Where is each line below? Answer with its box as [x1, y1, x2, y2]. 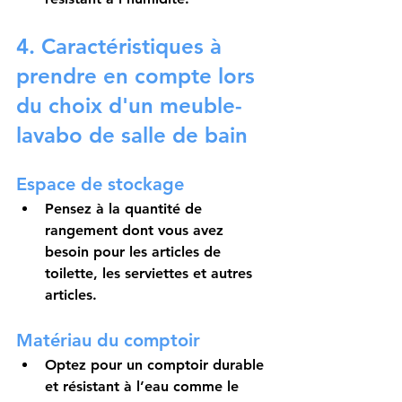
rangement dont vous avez [45, 222, 228, 240]
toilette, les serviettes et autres [45, 265, 257, 283]
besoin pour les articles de [45, 243, 225, 261]
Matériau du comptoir [16, 329, 200, 352]
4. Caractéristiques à [16, 33, 228, 60]
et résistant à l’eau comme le [45, 378, 243, 396]
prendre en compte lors [16, 63, 261, 90]
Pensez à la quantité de [45, 200, 206, 218]
